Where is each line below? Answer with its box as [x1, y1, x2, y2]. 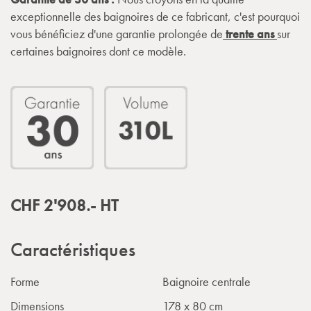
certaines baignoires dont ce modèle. [10, 43, 186, 59]
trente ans [223, 26, 277, 42]
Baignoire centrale [162, 273, 251, 289]
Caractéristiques [10, 237, 135, 262]
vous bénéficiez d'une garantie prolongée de [10, 26, 223, 42]
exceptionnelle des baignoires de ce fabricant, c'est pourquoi [10, 8, 300, 24]
